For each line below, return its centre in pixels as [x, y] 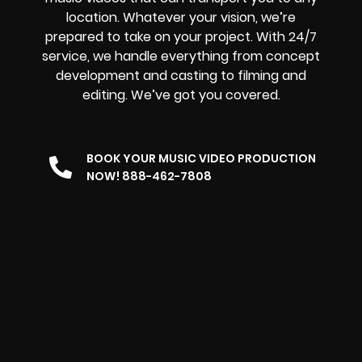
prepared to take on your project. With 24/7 [181, 37]
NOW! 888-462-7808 [149, 176]
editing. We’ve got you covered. [181, 95]
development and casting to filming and [181, 76]
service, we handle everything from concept [181, 57]
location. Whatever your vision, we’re [181, 18]
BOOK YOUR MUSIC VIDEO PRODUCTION [201, 158]
